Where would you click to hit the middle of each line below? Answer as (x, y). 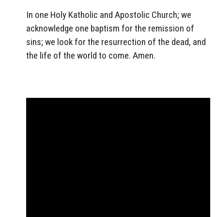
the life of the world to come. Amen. (91, 55)
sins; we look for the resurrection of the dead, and (116, 42)
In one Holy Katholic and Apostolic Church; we (109, 15)
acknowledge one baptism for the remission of (110, 28)
